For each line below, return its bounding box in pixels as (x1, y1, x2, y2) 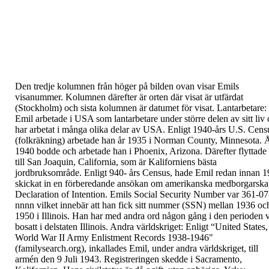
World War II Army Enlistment (15, 232, 134, 243)
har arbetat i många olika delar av (15, 124, 143, 134)
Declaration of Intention (15, 189, 105, 199)
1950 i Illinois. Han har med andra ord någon (15, 211, 188, 221)
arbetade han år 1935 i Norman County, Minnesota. (67, 135, 264, 145)
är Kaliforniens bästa (139, 157, 217, 167)
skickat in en (15, 178, 65, 189)
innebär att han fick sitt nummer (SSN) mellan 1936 (60, 200, 258, 210)
